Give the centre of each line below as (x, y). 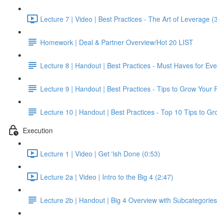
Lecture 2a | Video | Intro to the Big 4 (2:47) (107, 177)
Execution (38, 130)
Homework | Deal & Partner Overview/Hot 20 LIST (117, 42)
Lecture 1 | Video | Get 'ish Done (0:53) (100, 153)
